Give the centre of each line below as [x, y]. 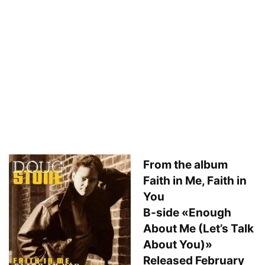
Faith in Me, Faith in [195, 180]
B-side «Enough [187, 212]
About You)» [178, 244]
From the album [185, 164]
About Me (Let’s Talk [198, 228]
